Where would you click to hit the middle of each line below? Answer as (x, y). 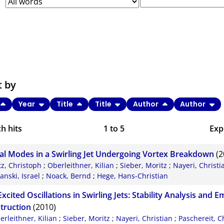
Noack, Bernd (68, 176)
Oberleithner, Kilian (81, 165)
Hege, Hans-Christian (132, 176)
